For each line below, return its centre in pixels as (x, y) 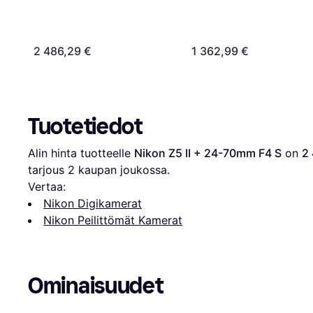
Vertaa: (47, 187)
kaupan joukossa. (122, 170)
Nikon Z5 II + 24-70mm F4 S (208, 153)
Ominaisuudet (96, 286)
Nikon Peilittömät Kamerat (113, 220)
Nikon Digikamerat (93, 204)
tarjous (48, 170)
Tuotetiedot (85, 127)
